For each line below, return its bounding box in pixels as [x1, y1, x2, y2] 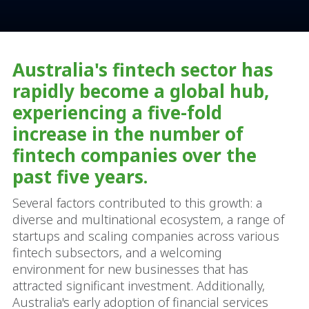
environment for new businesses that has [12, 261, 248, 277]
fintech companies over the [12, 143, 257, 168]
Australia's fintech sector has [12, 57, 273, 82]
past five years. [12, 164, 148, 189]
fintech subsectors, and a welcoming [12, 244, 222, 261]
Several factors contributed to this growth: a [12, 195, 262, 211]
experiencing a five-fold [12, 100, 222, 125]
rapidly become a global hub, [12, 79, 269, 103]
